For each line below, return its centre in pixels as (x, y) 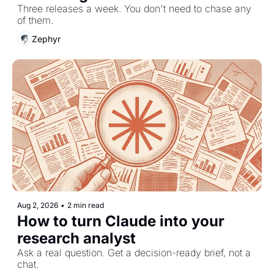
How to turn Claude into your (121, 221)
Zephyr (46, 39)
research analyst (76, 238)
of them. (35, 20)
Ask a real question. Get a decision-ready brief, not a (134, 252)
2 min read (86, 205)
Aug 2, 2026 (38, 205)
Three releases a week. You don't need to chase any (134, 9)
